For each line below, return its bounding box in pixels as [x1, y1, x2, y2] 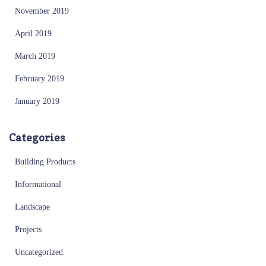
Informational [15, 179, 61, 189]
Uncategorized [15, 247, 63, 256]
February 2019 [15, 74, 64, 83]
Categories [9, 131, 65, 144]
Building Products [15, 157, 75, 166]
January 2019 [15, 96, 59, 106]
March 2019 [15, 51, 55, 61]
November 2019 [15, 6, 69, 15]
